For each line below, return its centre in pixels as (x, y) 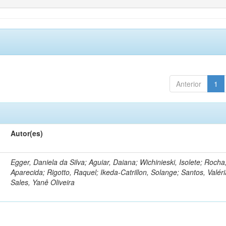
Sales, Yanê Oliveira (43, 182)
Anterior (188, 83)
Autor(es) (27, 133)
